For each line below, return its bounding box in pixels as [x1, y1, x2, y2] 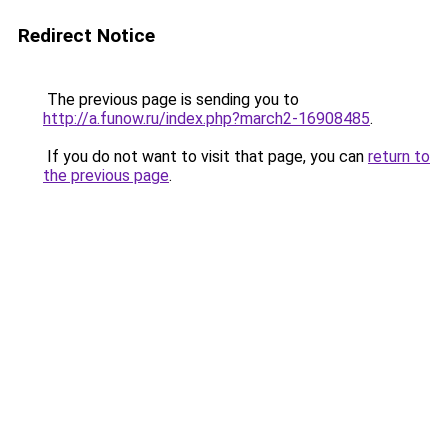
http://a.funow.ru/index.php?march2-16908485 [43, 109, 370, 128]
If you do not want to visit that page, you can [43, 147, 368, 166]
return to [368, 147, 430, 166]
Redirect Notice [18, 24, 155, 47]
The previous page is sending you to [43, 90, 299, 109]
